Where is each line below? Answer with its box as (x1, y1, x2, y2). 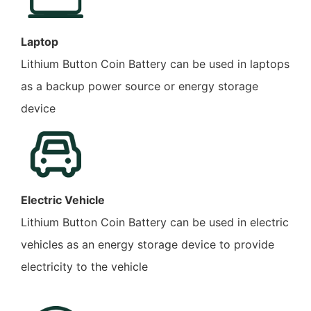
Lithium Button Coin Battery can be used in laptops (21, 57, 289, 71)
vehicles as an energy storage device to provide (21, 237, 274, 251)
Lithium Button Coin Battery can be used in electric (21, 215, 289, 229)
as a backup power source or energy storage (21, 79, 258, 93)
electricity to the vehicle (21, 260, 148, 274)
